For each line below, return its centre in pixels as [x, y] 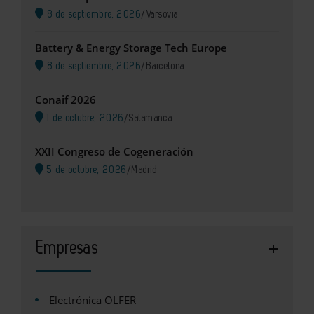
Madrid [145, 170]
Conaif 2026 [66, 100]
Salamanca [151, 118]
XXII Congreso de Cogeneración [114, 152]
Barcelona [165, 67]
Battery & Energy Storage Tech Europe [131, 48]
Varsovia [162, 15]
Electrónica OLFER [93, 300]
